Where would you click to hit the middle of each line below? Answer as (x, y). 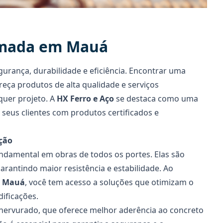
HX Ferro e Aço (85, 99)
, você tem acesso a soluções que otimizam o (109, 182)
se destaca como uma (156, 99)
